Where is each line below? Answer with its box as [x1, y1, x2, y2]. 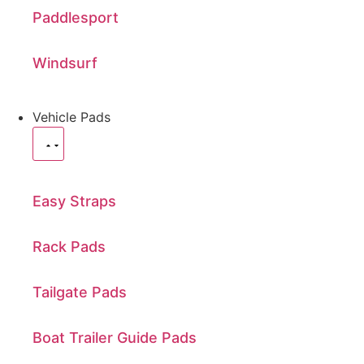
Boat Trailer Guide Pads [32, 328, 197, 346]
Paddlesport [32, 8, 119, 26]
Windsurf [32, 54, 97, 71]
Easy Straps [32, 192, 116, 210]
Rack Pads [32, 237, 106, 255]
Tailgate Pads [32, 283, 127, 301]
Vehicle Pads [32, 108, 110, 125]
